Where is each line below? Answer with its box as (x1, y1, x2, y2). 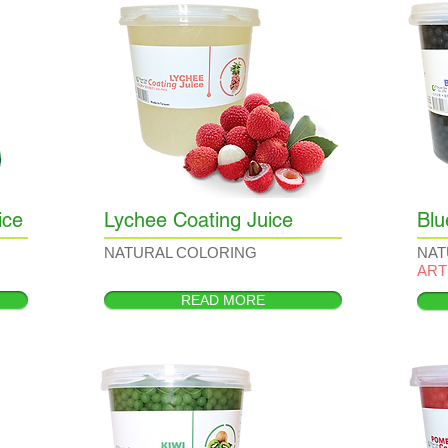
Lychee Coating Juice (104, 208, 293, 232)
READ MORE (181, 292, 265, 308)
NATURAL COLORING (104, 244, 257, 261)
